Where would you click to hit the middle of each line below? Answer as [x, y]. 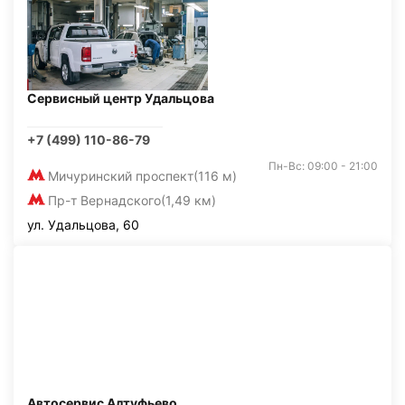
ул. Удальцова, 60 [83, 225]
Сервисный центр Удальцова [121, 98]
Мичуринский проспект [121, 176]
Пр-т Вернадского [104, 200]
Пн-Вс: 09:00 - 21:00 [323, 166]
